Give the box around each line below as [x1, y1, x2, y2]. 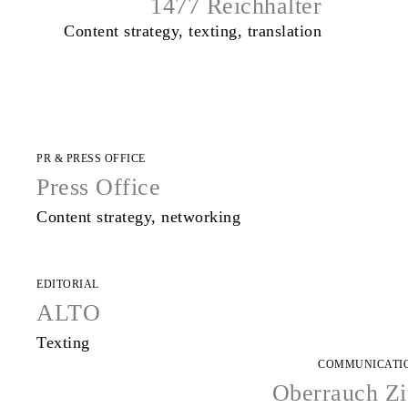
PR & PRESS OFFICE [36, 151, 146, 165]
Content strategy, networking [36, 207, 240, 226]
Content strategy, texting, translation [64, 22, 322, 41]
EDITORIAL [36, 277, 99, 291]
